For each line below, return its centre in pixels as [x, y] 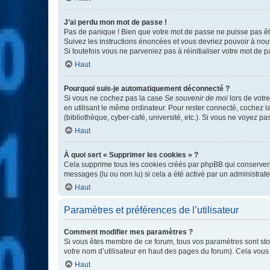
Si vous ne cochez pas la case [114, 98]
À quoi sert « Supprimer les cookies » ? [131, 155]
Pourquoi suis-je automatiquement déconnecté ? [147, 89]
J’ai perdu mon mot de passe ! [115, 22]
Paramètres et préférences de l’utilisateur [151, 210]
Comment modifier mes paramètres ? [128, 232]
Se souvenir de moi [196, 98]
